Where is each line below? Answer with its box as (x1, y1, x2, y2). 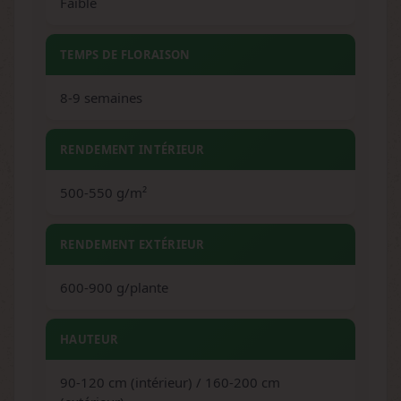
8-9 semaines (60, 89, 142, 107)
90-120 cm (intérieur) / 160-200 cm (60, 373, 280, 391)
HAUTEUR (60, 331, 119, 347)
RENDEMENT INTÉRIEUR (60, 141, 205, 158)
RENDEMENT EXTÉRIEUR (60, 236, 205, 252)
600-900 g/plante (60, 278, 168, 296)
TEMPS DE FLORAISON (60, 47, 191, 63)
